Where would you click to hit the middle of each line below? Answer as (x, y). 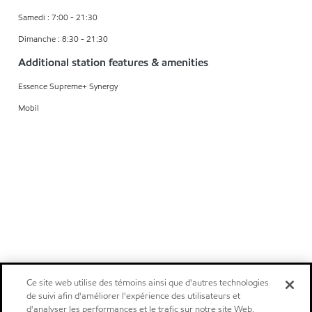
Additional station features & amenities (113, 62)
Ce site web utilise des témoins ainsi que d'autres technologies (148, 283)
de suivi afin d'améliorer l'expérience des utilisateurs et (134, 296)
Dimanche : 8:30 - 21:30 (63, 38)
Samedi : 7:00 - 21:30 (58, 17)
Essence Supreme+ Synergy (68, 86)
